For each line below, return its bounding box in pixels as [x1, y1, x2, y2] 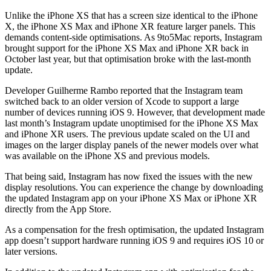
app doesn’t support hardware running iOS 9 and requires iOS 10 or [5, 235, 264, 246]
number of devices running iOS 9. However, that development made [5, 107, 265, 118]
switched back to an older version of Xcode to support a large [5, 96, 239, 107]
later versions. [5, 246, 57, 257]
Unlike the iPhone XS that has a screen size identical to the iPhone [5, 10, 258, 21]
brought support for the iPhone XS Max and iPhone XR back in [5, 43, 249, 54]
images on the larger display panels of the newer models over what [5, 140, 258, 151]
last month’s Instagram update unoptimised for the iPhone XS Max [5, 118, 258, 129]
